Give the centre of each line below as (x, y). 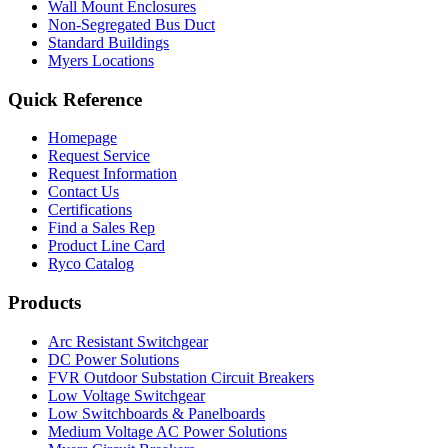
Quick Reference (75, 99)
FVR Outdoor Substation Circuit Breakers (181, 377)
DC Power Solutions (113, 359)
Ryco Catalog (91, 264)
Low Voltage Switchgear (126, 395)
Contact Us (83, 192)
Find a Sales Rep (101, 228)
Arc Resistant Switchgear (128, 341)
